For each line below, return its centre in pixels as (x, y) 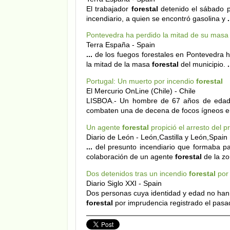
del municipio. (203, 64)
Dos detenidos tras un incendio (138, 174)
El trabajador (109, 8)
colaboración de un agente (131, 157)
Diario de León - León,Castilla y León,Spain (157, 137)
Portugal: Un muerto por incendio (141, 81)
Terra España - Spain (121, 45)
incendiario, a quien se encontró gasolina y (157, 18)
